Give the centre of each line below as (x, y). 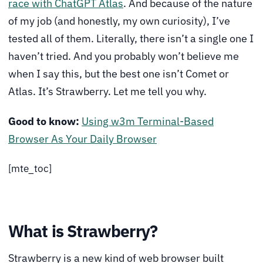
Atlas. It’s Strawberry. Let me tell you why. (107, 91)
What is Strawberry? (83, 231)
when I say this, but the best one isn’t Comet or (119, 73)
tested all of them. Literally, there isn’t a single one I (131, 38)
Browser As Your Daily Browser (82, 139)
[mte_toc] (30, 168)
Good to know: (44, 122)
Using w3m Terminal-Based (148, 122)
